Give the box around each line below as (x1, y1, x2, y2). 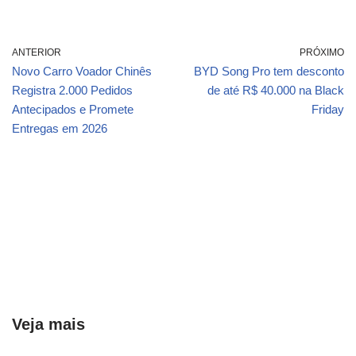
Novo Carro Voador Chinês (12, 64, 152, 78)
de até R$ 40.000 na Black (207, 83, 344, 97)
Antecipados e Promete (12, 103, 133, 116)
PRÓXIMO (300, 47, 344, 58)
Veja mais (12, 315, 85, 333)
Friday (311, 103, 344, 116)
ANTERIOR (12, 47, 61, 58)
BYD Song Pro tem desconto (194, 64, 344, 78)
